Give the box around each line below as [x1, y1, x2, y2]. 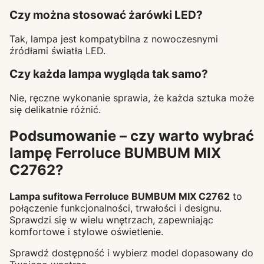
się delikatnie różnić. [9, 104, 101, 116]
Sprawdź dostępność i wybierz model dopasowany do [9, 246, 253, 259]
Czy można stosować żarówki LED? [9, 8, 203, 22]
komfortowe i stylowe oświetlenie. [9, 225, 163, 237]
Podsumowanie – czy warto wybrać [9, 127, 254, 144]
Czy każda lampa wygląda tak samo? [9, 67, 208, 81]
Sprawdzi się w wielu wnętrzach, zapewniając [9, 213, 213, 226]
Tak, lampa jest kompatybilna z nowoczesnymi [9, 32, 218, 45]
